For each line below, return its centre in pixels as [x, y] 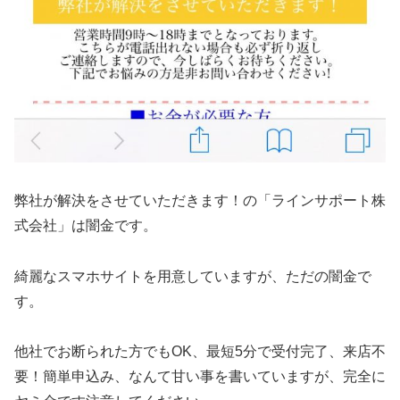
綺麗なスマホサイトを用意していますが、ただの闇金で [193, 276]
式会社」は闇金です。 [86, 225]
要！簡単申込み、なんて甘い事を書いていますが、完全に [200, 377]
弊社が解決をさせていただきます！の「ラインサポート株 [200, 200]
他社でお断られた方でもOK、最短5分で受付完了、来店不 [200, 352]
